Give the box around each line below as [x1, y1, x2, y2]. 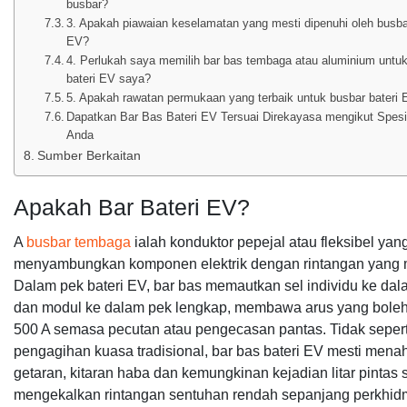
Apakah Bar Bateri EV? [14, 194, 250, 220]
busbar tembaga [26, 234, 131, 250]
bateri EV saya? [66, 72, 152, 85]
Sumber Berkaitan [36, 148, 141, 163]
